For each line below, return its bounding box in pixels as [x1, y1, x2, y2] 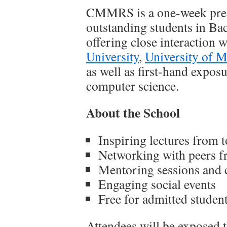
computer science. [86, 77, 179, 94]
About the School [86, 103, 180, 122]
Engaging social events [98, 175, 216, 193]
